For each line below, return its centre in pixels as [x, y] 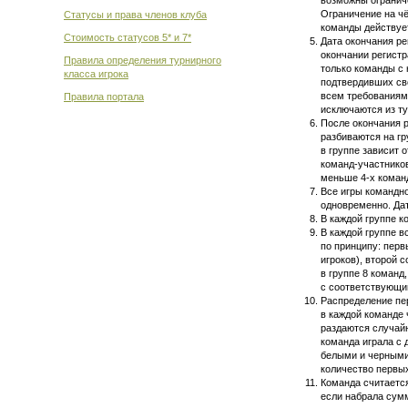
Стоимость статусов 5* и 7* [127, 37]
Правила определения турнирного [143, 60]
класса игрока [96, 74]
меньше [341, 178]
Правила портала [104, 97]
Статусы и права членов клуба [135, 15]
